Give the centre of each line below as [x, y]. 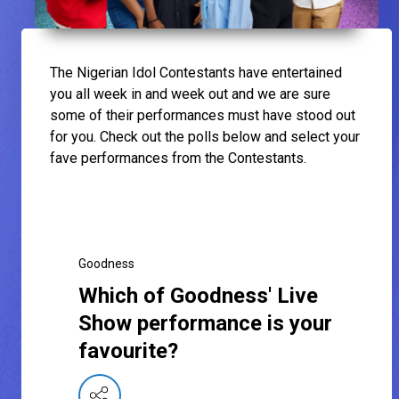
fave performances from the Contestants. [182, 159]
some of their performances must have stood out [203, 116]
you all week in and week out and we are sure [190, 94]
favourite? [128, 351]
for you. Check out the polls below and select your [205, 137]
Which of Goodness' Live [198, 296]
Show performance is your [205, 324]
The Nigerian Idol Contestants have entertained [196, 73]
